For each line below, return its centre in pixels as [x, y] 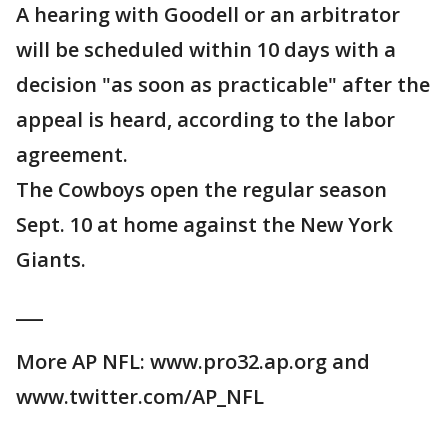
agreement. [72, 155]
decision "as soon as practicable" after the [223, 85]
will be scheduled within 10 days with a [206, 50]
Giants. [51, 260]
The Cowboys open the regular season [201, 190]
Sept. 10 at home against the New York [204, 225]
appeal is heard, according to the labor [205, 120]
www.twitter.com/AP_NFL [140, 397]
